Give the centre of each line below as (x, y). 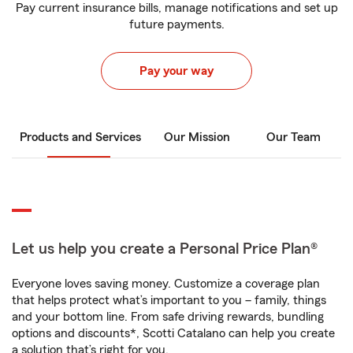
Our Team (293, 137)
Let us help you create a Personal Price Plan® (165, 249)
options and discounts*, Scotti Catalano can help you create (173, 333)
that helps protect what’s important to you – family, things (169, 300)
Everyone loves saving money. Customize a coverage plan (166, 284)
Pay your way (176, 71)
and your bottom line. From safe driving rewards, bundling (168, 317)
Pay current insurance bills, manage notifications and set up (176, 8)
